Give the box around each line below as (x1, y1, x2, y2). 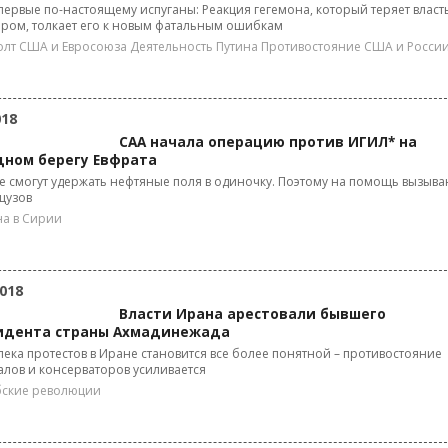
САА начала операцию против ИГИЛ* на (119, 133, 417, 151)
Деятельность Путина (130, 38, 258, 55)
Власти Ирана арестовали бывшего (119, 305, 386, 323)
